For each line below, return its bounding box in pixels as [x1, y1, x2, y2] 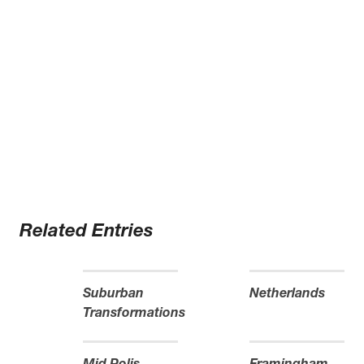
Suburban [83, 288, 145, 301]
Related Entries [19, 223, 154, 241]
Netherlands [249, 288, 325, 301]
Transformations [83, 308, 186, 321]
